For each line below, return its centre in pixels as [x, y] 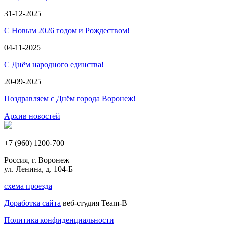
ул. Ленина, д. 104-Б [38, 169]
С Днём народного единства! [54, 65]
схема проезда [28, 186]
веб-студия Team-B [94, 203]
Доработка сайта [32, 203]
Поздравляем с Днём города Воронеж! [70, 99]
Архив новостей [32, 116]
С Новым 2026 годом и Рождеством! [67, 30]
